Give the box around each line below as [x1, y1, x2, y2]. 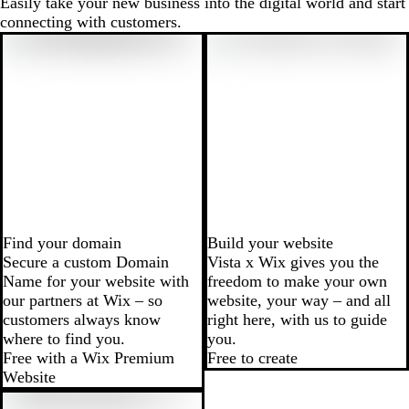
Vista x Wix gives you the [207, 253, 379, 272]
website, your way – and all [207, 291, 391, 310]
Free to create [207, 349, 298, 368]
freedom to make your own [207, 272, 387, 291]
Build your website [207, 234, 333, 253]
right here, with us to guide [207, 310, 387, 330]
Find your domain [3, 234, 121, 253]
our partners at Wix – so [3, 291, 163, 310]
